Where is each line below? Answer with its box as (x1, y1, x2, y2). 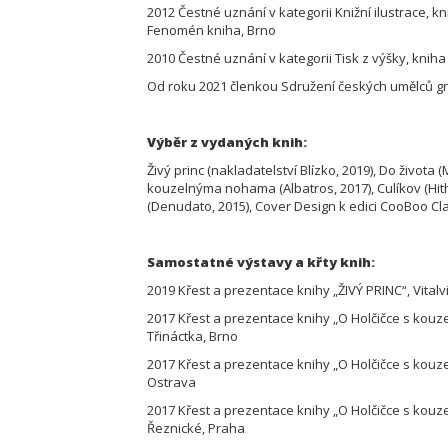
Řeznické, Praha (147, 419, 248, 437)
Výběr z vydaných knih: (147, 133, 310, 151)
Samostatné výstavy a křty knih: (147, 253, 378, 271)
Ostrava (147, 373, 199, 391)
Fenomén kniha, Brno (147, 21, 279, 39)
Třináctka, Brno (147, 327, 241, 345)
